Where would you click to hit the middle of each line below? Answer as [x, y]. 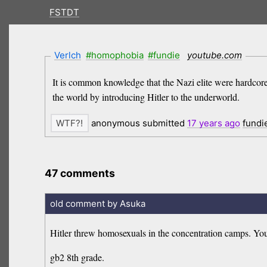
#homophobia [114, 55]
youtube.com [214, 55]
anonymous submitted [138, 123]
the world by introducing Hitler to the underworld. [146, 97]
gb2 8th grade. [77, 257]
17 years [204, 123]
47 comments [80, 173]
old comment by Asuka [97, 203]
